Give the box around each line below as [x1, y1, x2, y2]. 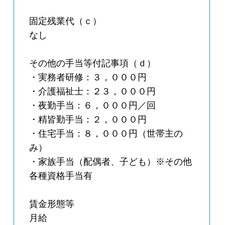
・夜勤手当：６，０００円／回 [29, 100, 156, 111]
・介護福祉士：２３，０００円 [29, 86, 156, 97]
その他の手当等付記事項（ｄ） [29, 58, 156, 69]
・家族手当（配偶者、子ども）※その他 [29, 157, 192, 167]
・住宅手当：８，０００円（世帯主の [29, 129, 183, 139]
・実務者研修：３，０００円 [29, 72, 147, 83]
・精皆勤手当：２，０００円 [29, 115, 147, 125]
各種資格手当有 [29, 171, 93, 181]
